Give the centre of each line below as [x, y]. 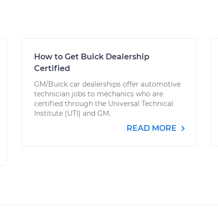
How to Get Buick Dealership [92, 57]
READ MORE [153, 128]
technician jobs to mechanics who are [99, 94]
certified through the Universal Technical [104, 104]
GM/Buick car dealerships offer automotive [107, 84]
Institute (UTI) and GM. [72, 113]
